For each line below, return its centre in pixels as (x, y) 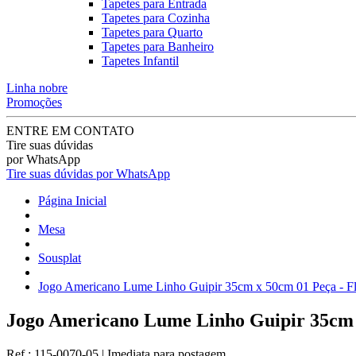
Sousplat (60, 258)
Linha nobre (37, 88)
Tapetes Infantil (140, 61)
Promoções (34, 102)
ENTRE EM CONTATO (70, 131)
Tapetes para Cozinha (156, 18)
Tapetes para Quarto (152, 32)
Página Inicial (72, 201)
